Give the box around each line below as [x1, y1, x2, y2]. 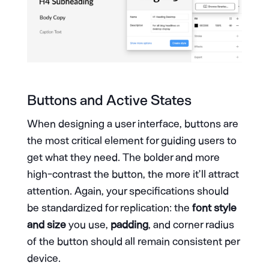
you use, [65, 217, 110, 231]
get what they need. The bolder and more [26, 150, 220, 164]
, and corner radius [148, 217, 234, 231]
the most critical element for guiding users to [26, 133, 237, 147]
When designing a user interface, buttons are [26, 116, 238, 130]
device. [26, 251, 63, 265]
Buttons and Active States [26, 91, 192, 109]
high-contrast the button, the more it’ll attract [26, 167, 239, 181]
